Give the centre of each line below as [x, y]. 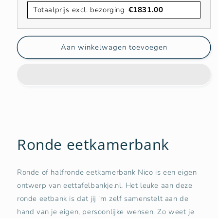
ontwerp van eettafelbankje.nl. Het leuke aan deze [105, 185]
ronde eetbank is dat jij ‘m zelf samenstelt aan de [103, 198]
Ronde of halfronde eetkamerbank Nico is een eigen [107, 172]
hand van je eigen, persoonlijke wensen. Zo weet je [106, 211]
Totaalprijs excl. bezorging [79, 9]
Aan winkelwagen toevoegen [114, 47]
